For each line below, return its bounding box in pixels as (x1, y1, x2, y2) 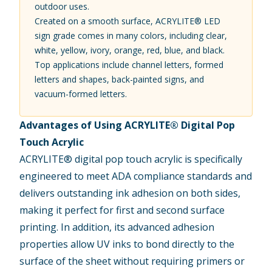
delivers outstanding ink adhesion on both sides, (19, 186, 241, 200)
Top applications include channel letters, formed (35, 58, 224, 70)
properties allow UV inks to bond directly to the (19, 237, 235, 251)
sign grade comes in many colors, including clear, (35, 29, 228, 41)
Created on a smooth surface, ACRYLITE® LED (35, 15, 221, 27)
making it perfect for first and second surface (19, 203, 225, 217)
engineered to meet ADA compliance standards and (19, 169, 253, 183)
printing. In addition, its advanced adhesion (19, 220, 215, 234)
